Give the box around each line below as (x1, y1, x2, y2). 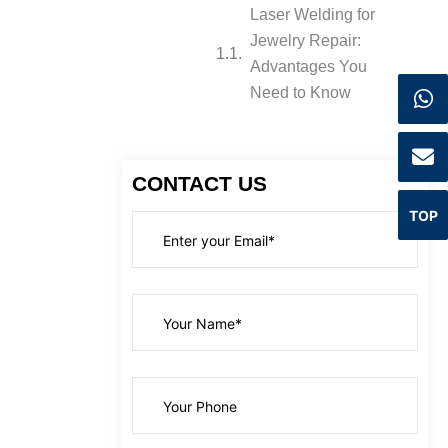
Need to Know (249, 83, 351, 101)
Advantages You (249, 57, 367, 75)
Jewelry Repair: (249, 31, 361, 49)
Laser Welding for (249, 5, 375, 23)
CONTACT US (131, 171, 267, 195)
